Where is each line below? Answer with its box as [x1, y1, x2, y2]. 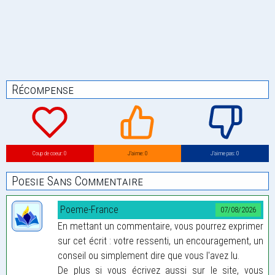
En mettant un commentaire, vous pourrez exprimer [58, 220, 263, 232]
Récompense [12, 82, 74, 98]
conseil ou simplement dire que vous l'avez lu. [58, 249, 239, 261]
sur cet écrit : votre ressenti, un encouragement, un [58, 234, 263, 247]
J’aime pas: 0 [211, 150, 240, 157]
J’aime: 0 [127, 150, 148, 157]
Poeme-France [60, 203, 118, 215]
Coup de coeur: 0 [33, 150, 68, 157]
